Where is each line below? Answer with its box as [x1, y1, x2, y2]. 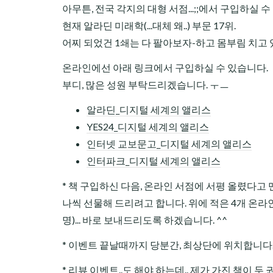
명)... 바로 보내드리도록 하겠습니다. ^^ [62, 214, 227, 225]
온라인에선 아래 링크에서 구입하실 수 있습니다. [62, 62, 268, 73]
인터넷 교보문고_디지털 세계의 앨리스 [87, 138, 252, 149]
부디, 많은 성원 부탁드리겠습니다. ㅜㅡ [62, 79, 229, 90]
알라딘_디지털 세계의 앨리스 [87, 104, 211, 115]
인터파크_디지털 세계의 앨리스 [87, 155, 221, 166]
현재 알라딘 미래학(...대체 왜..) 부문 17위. [62, 19, 236, 31]
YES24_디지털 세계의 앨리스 [87, 121, 209, 132]
